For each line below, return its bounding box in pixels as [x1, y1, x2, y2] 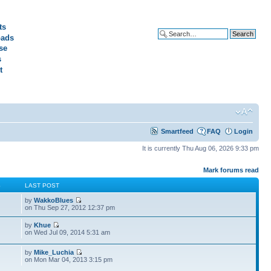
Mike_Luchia [34, 248, 74, 256]
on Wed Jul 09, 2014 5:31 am [25, 228, 111, 236]
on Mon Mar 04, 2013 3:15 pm [25, 255, 113, 263]
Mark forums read [203, 166, 259, 174]
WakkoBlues [34, 196, 74, 204]
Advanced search [201, 39, 256, 47]
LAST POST [25, 181, 60, 189]
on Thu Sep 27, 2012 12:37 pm [25, 203, 116, 211]
